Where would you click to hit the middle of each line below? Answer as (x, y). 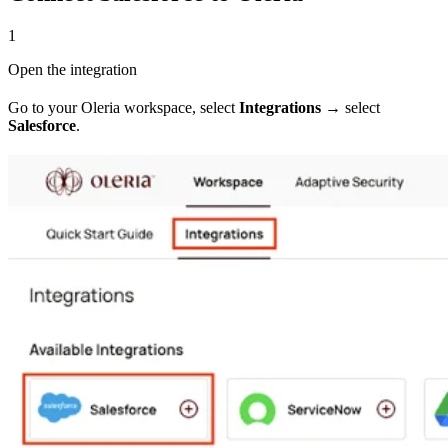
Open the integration (72, 70)
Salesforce (42, 126)
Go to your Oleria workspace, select (123, 108)
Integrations (280, 108)
